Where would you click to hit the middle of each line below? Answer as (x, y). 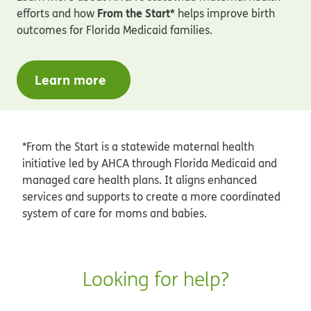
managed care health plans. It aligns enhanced (140, 180)
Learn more (70, 79)
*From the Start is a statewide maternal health (138, 147)
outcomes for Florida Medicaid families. (115, 30)
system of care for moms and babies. (115, 213)
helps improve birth (226, 13)
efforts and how (57, 13)
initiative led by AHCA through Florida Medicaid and (150, 163)
